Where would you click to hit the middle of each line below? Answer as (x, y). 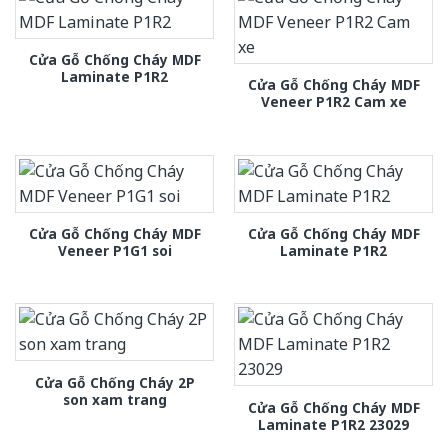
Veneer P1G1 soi (114, 250)
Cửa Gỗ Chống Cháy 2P (114, 382)
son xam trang (114, 399)
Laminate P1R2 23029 (333, 424)
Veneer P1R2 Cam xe (333, 102)
